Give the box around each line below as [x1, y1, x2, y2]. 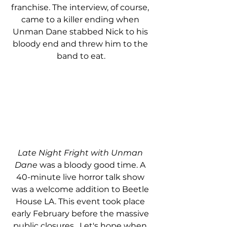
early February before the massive [11, 209, 151, 219]
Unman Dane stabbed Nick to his [12, 27, 150, 37]
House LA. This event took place [15, 197, 147, 207]
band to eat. [57, 51, 105, 61]
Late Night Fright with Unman [17, 148, 145, 158]
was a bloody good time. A [37, 160, 147, 170]
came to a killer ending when [21, 15, 141, 25]
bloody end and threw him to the [12, 39, 150, 49]
